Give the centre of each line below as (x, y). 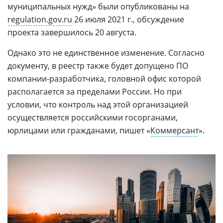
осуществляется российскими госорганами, (93, 117)
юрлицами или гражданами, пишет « (79, 130)
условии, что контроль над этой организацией (98, 105)
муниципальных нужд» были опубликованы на (98, 6)
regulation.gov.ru (40, 19)
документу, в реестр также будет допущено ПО (98, 66)
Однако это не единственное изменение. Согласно (106, 53)
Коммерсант (174, 130)
